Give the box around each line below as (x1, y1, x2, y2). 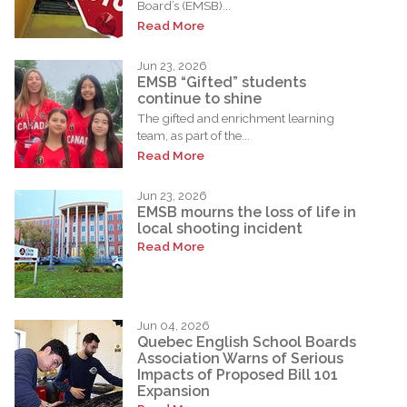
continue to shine (137, 89, 262, 107)
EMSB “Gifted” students (137, 73, 306, 91)
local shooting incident (137, 219, 303, 237)
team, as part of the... (137, 127, 250, 143)
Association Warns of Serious (137, 349, 343, 367)
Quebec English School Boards (137, 333, 356, 351)
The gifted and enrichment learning (137, 110, 334, 125)
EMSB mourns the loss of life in (137, 203, 356, 221)
